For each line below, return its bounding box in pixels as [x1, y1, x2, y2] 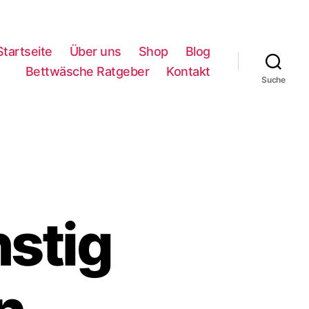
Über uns [69, 43, 121, 59]
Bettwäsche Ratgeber [25, 63, 150, 79]
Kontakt [166, 63, 210, 79]
